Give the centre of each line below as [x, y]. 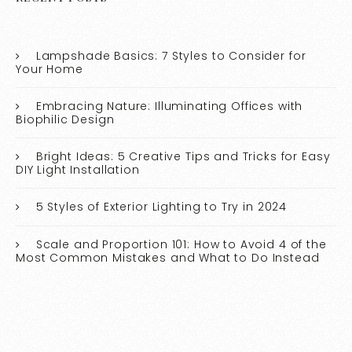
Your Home [49, 70]
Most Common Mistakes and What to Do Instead [168, 258]
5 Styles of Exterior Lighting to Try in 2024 [161, 207]
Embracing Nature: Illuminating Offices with [169, 106]
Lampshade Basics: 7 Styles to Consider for [171, 56]
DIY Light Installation [78, 170]
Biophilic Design [65, 120]
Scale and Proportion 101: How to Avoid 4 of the [181, 245]
